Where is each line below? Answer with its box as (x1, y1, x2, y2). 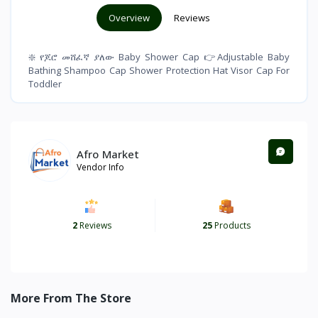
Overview (108, 11, 150, 25)
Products (212, 219, 251, 232)
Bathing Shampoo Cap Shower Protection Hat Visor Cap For (28, 64, 290, 77)
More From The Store (11, 290, 131, 307)
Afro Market (77, 146, 139, 161)
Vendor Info (77, 160, 124, 173)
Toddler (28, 77, 62, 91)
